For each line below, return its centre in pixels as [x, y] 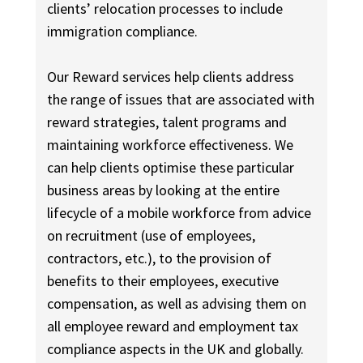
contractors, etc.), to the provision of [160, 258]
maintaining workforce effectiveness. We [171, 145]
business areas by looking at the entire [164, 190]
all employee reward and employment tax [173, 327]
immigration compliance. [123, 32]
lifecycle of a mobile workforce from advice [179, 213]
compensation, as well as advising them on [177, 304]
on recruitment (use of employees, [152, 236]
